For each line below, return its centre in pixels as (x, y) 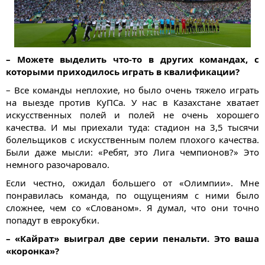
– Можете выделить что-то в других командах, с (132, 59)
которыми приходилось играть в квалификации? (123, 72)
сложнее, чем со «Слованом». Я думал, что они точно (132, 208)
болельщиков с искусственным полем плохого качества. (132, 140)
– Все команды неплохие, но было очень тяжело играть (132, 90)
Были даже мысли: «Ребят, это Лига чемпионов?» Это (132, 152)
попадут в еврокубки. (53, 220)
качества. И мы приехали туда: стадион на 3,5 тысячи (132, 127)
